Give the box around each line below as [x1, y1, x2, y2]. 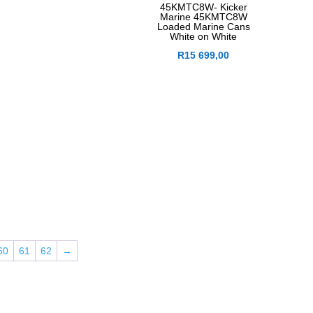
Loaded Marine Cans [156, 21, 250, 33]
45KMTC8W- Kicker [159, 1, 247, 13]
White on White [170, 31, 238, 43]
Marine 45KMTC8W [159, 11, 247, 23]
